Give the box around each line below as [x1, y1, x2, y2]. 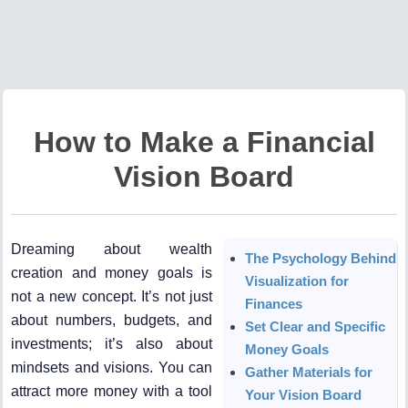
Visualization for [245, 272, 350, 289]
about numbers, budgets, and [11, 311, 213, 328]
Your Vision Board [245, 386, 362, 403]
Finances [245, 295, 303, 311]
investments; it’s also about [11, 335, 213, 352]
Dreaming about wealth [11, 240, 213, 257]
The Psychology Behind [245, 250, 397, 266]
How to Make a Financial [33, 126, 375, 159]
